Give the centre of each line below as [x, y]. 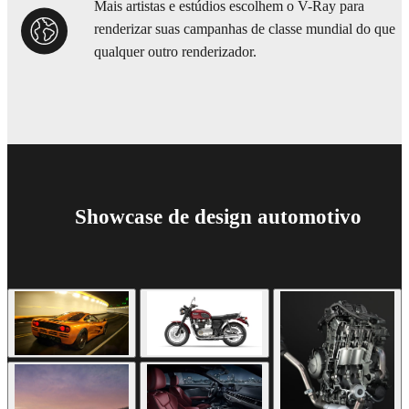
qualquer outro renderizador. [175, 52]
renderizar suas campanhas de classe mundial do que [245, 29]
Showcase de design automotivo [218, 216]
